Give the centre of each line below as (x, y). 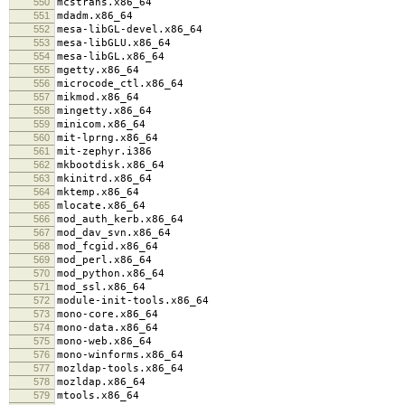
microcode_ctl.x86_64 (120, 83)
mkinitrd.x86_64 (104, 178)
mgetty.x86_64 (98, 70)
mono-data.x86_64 (108, 327)
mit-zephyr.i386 (104, 151)
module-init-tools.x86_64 (133, 300)
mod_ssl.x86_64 (101, 287)
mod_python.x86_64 (111, 273)
